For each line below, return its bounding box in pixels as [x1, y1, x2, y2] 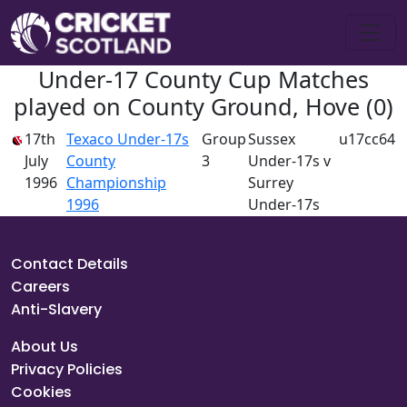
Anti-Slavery [11, 299, 102, 320]
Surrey [248, 173, 293, 193]
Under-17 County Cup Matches [38, 64, 369, 94]
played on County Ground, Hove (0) [14, 91, 393, 122]
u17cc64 [339, 129, 395, 149]
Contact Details [11, 253, 128, 274]
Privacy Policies [11, 359, 123, 380]
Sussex [248, 129, 295, 149]
